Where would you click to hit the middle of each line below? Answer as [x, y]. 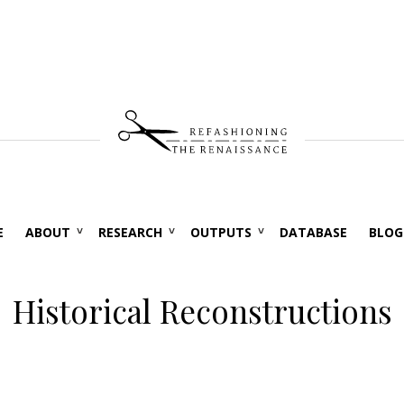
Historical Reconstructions [202, 311]
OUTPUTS [220, 232]
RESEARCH [130, 232]
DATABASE [313, 232]
